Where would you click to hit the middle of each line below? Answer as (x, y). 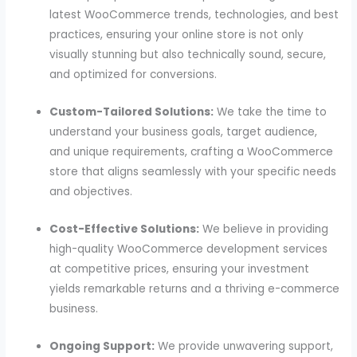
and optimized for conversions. (133, 75)
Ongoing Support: (102, 347)
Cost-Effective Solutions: (125, 229)
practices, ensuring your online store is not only (177, 35)
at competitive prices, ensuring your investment (180, 269)
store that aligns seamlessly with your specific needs (193, 172)
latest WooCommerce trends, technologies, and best (194, 15)
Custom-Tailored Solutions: (132, 112)
